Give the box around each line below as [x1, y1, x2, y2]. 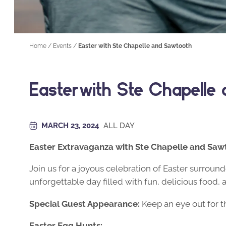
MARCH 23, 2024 [41, 121, 101, 130]
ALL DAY [103, 121, 135, 130]
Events [53, 42, 72, 49]
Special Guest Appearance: [29, 198, 140, 209]
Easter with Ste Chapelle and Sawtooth [78, 42, 192, 49]
